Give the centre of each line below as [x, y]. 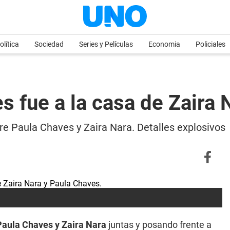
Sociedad [49, 44]
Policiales [210, 44]
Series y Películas [106, 44]
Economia [164, 44]
